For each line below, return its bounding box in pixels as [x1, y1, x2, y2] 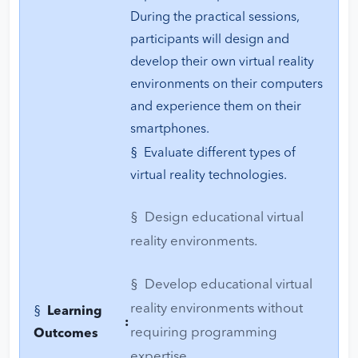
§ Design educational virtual [130, 211, 304, 225]
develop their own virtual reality [130, 56, 314, 70]
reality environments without [130, 302, 303, 316]
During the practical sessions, [130, 11, 300, 25]
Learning [47, 305, 102, 319]
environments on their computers [130, 78, 323, 92]
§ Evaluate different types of [130, 147, 296, 161]
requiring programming [130, 326, 277, 340]
